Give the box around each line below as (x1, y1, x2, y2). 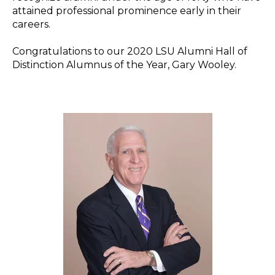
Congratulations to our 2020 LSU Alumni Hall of (12, 45, 247, 58)
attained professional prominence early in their (12, 4, 241, 17)
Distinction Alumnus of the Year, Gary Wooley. (12, 59, 236, 71)
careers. (12, 18, 50, 30)
